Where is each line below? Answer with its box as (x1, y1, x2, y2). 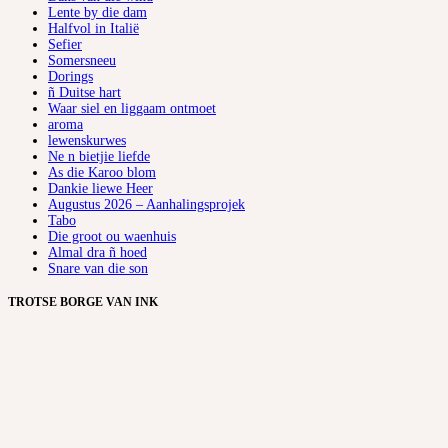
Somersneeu (48, 53, 116, 69)
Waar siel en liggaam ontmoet (48, 101, 216, 117)
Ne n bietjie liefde (48, 149, 150, 165)
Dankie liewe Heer (48, 181, 153, 197)
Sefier (48, 37, 82, 53)
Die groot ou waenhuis (48, 229, 176, 245)
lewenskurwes (48, 133, 126, 149)
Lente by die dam (48, 5, 147, 21)
